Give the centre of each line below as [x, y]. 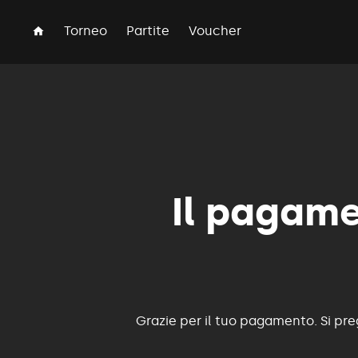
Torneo [86, 31]
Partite [148, 31]
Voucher [215, 31]
